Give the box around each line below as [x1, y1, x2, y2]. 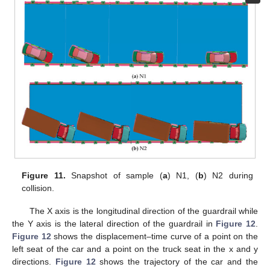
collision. [22, 183, 55, 193]
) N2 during [203, 170, 253, 180]
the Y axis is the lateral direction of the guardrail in [12, 218, 216, 228]
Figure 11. [22, 170, 66, 180]
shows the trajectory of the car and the [95, 256, 259, 266]
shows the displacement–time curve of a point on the [51, 231, 259, 241]
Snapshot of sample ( [65, 170, 163, 180]
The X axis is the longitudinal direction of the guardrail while [29, 206, 258, 216]
